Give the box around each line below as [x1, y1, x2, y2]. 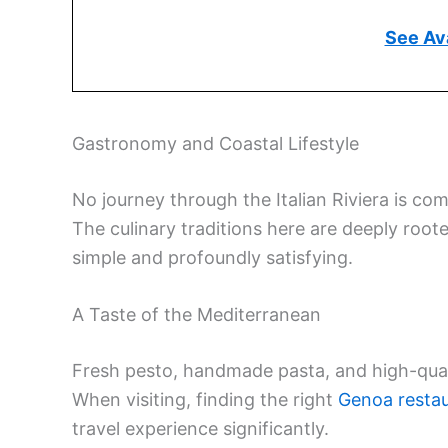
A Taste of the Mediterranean [72, 304, 321, 326]
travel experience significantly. [72, 418, 329, 440]
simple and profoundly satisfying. [72, 246, 353, 268]
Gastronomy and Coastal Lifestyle [72, 132, 359, 154]
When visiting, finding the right [72, 389, 338, 411]
